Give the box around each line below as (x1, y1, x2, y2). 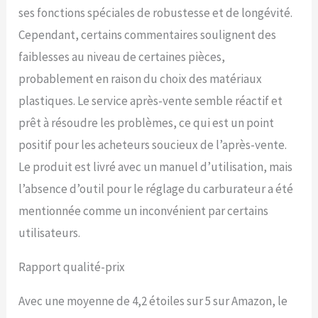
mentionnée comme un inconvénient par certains (18, 203, 269, 219)
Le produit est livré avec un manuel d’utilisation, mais (18, 159, 293, 175)
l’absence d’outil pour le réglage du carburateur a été (18, 181, 294, 197)
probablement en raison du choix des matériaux (18, 71, 263, 87)
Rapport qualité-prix (18, 259, 126, 275)
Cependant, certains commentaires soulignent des (18, 27, 277, 43)
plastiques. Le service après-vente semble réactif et (18, 93, 283, 109)
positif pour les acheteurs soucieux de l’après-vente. (18, 137, 287, 153)
